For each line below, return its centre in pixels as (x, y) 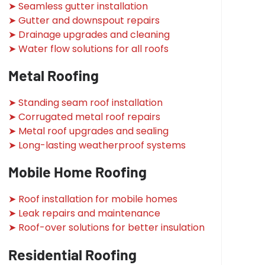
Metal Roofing (54, 75)
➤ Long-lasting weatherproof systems (97, 145)
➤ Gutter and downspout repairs (84, 20)
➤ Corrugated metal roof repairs (85, 117)
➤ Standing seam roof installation (86, 102)
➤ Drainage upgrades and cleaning (89, 34)
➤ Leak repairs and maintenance (85, 214)
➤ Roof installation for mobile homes (93, 199)
